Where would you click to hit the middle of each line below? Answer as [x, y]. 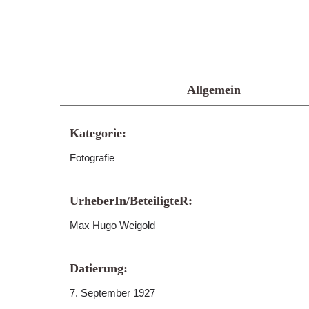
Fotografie [92, 158]
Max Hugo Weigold [112, 225]
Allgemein [214, 90]
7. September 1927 [112, 293]
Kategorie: [98, 133]
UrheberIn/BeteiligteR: [131, 201]
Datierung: [99, 268]
